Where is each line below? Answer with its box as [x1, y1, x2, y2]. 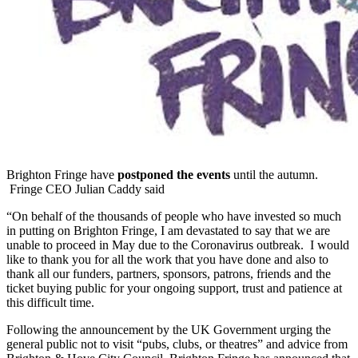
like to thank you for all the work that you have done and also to [6, 253, 328, 267]
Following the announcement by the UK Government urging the [6, 323, 331, 337]
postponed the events [117, 168, 230, 182]
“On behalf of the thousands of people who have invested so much [6, 209, 341, 224]
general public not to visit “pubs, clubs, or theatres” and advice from [6, 337, 348, 352]
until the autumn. [230, 168, 318, 182]
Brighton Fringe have [6, 168, 117, 182]
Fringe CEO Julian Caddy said [6, 182, 165, 197]
